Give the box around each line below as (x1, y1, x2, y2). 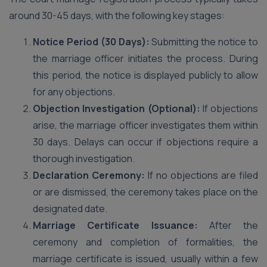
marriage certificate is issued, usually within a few (33, 252, 258, 265)
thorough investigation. (33, 152, 135, 165)
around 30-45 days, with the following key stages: (9, 9, 225, 22)
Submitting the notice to (149, 35, 259, 48)
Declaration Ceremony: (33, 169, 145, 182)
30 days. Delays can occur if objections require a (33, 135, 258, 148)
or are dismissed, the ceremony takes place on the (33, 185, 258, 198)
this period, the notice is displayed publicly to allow (33, 69, 258, 82)
